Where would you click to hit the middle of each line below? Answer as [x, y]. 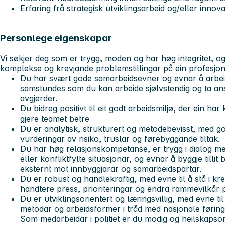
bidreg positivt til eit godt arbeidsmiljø [103, 109]
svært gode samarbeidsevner [104, 79]
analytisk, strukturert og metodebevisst [119, 129]
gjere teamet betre [55, 119]
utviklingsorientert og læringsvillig [108, 199]
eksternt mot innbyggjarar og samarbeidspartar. [111, 169]
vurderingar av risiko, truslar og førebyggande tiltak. [120, 139]
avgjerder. [39, 99]
